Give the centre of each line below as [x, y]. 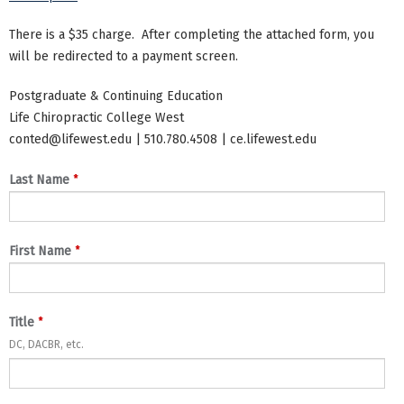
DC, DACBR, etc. [46, 344]
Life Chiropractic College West [96, 117]
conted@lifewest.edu [70, 139]
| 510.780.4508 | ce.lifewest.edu [224, 139]
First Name [40, 251]
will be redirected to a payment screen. [124, 57]
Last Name [39, 179]
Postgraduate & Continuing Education [116, 96]
